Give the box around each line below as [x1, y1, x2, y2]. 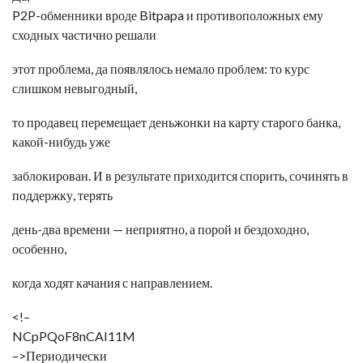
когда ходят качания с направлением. [12, 275, 212, 290]
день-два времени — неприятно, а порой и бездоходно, [12, 221, 309, 237]
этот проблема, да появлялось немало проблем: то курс [12, 61, 310, 76]
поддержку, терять [12, 187, 113, 203]
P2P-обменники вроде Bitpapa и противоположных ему [12, 7, 323, 23]
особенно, [12, 241, 66, 256]
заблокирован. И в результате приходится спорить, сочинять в [12, 168, 348, 183]
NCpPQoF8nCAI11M [12, 328, 135, 344]
